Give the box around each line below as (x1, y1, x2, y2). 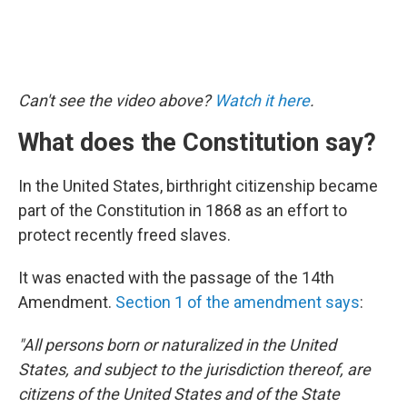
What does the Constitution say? (18, 127, 376, 157)
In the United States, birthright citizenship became (18, 175, 378, 195)
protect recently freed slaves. (18, 224, 231, 244)
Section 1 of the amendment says (115, 292, 360, 312)
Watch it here (214, 90, 310, 110)
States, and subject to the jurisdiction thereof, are (18, 359, 371, 379)
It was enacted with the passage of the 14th (18, 267, 334, 287)
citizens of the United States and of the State (18, 383, 340, 403)
